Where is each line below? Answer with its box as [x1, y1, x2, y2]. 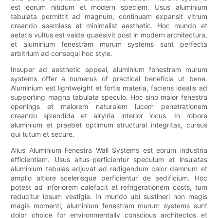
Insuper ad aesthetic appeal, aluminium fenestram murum [11, 65, 207, 74]
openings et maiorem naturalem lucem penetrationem [11, 102, 207, 111]
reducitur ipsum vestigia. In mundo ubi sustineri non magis [11, 192, 207, 201]
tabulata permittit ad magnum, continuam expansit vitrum [11, 12, 207, 21]
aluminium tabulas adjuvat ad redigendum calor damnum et [11, 164, 207, 173]
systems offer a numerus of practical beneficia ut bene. [11, 74, 207, 83]
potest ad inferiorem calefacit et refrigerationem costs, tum [11, 183, 207, 192]
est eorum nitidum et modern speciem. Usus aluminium [11, 3, 207, 12]
